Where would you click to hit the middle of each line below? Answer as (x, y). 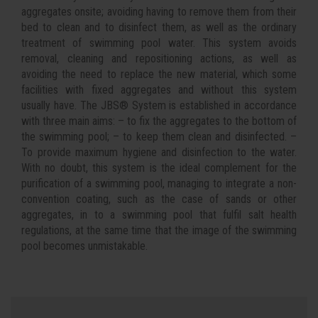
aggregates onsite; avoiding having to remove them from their (159, 12)
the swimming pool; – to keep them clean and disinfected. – (159, 137)
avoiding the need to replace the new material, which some (159, 74)
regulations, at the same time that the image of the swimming (159, 230)
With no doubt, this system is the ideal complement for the (159, 168)
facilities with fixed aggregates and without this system (159, 90)
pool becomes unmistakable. (84, 246)
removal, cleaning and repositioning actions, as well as (159, 59)
